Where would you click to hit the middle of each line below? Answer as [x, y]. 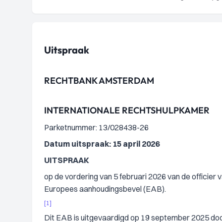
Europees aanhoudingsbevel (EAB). [105, 189]
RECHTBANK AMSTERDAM [99, 81]
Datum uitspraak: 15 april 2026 [102, 144]
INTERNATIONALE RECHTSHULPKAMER [127, 110]
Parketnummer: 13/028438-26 [96, 127]
